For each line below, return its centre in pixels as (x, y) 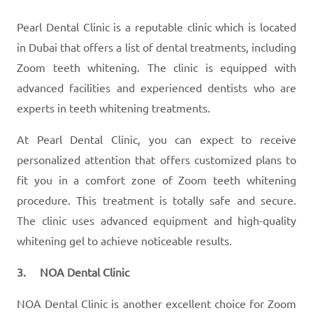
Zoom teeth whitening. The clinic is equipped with (156, 67)
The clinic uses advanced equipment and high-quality (156, 220)
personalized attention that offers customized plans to (156, 159)
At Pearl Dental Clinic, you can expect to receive (156, 139)
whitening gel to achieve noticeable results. (124, 240)
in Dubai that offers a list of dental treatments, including (156, 46)
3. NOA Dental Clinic (73, 271)
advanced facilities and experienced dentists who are (156, 87)
